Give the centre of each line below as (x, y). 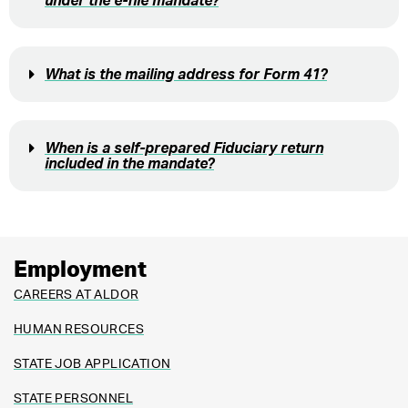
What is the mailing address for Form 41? (186, 75)
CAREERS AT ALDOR (76, 296)
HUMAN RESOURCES (79, 330)
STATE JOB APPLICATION (92, 365)
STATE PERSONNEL (73, 399)
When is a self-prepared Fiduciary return (184, 149)
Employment (80, 271)
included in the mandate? (129, 164)
